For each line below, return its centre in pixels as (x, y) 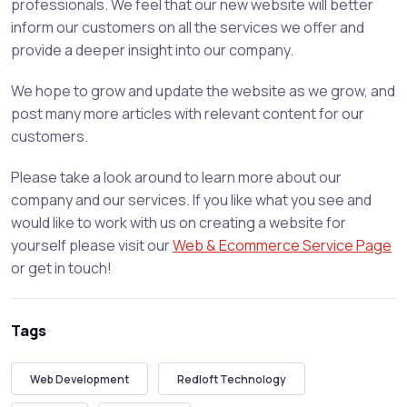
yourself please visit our (92, 246)
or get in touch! (61, 268)
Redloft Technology (232, 379)
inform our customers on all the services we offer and (188, 28)
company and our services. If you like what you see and (191, 200)
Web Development (79, 379)
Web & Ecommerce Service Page (282, 246)
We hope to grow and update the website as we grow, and (203, 91)
